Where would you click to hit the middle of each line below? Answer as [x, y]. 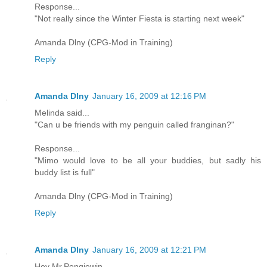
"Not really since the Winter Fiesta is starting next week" [139, 18]
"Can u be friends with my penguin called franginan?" [134, 124]
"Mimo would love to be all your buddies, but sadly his [148, 160]
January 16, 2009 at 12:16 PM [149, 96]
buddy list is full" [65, 172]
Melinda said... [62, 112]
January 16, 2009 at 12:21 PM [149, 249]
